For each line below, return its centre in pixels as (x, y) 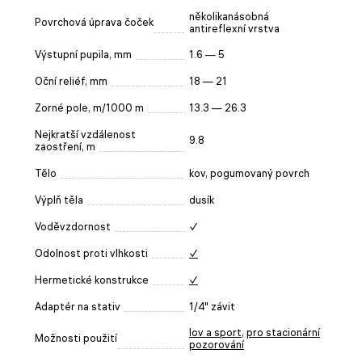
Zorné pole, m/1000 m (89, 107)
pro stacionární (283, 332)
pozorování (217, 344)
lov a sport (215, 332)
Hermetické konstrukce (92, 280)
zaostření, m (65, 146)
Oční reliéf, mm (71, 81)
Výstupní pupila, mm (83, 54)
